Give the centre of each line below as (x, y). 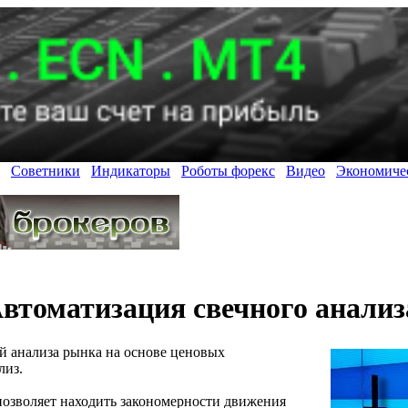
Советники (46, 171)
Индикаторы (131, 171)
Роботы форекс (228, 171)
